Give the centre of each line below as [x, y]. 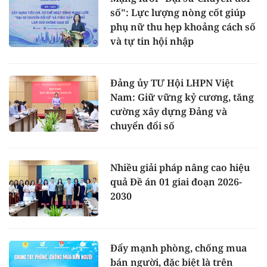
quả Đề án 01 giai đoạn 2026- [176, 182]
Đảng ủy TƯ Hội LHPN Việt [172, 83]
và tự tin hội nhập [152, 41]
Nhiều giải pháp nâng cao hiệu [180, 168]
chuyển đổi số [142, 126]
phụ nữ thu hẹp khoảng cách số [183, 27]
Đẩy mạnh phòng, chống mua [178, 248]
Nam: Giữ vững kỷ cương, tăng [182, 97]
